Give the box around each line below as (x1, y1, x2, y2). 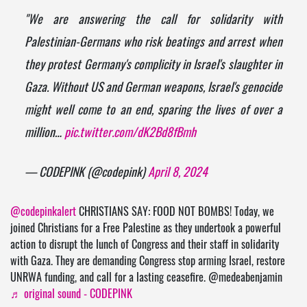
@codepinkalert (10, 207, 76, 219)
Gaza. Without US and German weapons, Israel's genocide (24, 82, 283, 95)
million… (24, 127, 64, 140)
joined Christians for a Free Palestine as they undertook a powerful (10, 223, 281, 235)
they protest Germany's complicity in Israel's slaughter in (24, 60, 283, 72)
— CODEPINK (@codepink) (24, 167, 148, 180)
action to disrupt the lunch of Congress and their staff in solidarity (10, 240, 279, 251)
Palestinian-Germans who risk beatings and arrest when (24, 37, 283, 49)
